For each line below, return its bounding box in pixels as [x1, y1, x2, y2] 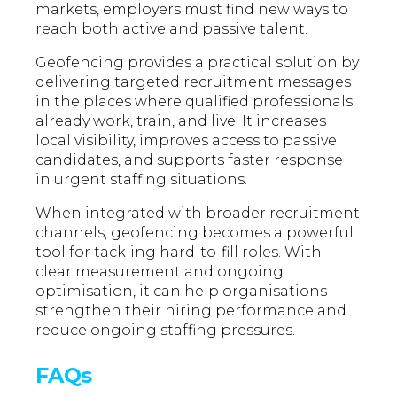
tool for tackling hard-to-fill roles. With [35, 244, 323, 261]
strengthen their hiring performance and [35, 302, 347, 320]
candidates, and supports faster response [35, 152, 344, 169]
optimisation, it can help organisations [35, 283, 328, 300]
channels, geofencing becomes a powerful [35, 224, 354, 242]
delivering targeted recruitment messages [35, 74, 352, 91]
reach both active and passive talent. [35, 20, 308, 38]
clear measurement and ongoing [35, 263, 284, 281]
